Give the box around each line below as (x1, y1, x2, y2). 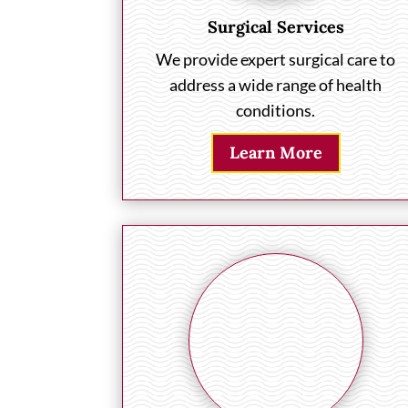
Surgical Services (207, 15, 344, 37)
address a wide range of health (169, 74, 382, 95)
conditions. (236, 99, 316, 120)
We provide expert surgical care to (156, 48, 396, 69)
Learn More (229, 142, 322, 164)
